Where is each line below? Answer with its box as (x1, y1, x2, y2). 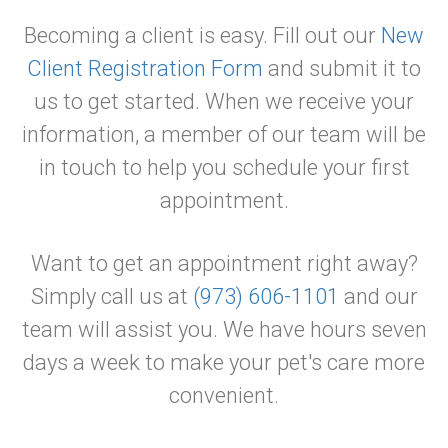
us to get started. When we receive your (34, 88, 414, 114)
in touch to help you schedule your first (38, 154, 410, 180)
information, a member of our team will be (22, 121, 426, 147)
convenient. (169, 382, 279, 408)
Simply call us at (30, 283, 193, 309)
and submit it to (263, 55, 421, 81)
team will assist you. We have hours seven (21, 316, 427, 342)
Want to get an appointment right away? (30, 250, 418, 276)
